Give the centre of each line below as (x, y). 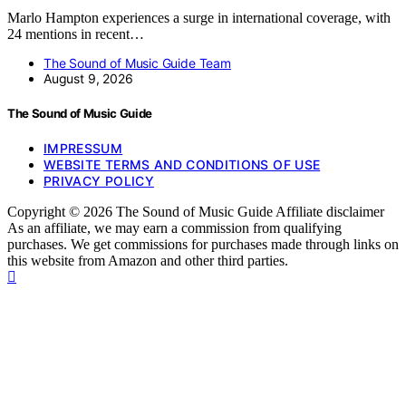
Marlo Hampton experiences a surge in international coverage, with (199, 17)
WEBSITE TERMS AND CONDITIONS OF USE (182, 165)
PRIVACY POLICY (99, 181)
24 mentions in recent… (76, 34)
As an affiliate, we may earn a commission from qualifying (174, 228)
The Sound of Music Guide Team (137, 63)
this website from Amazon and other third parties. (148, 261)
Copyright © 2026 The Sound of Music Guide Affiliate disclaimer (196, 212)
